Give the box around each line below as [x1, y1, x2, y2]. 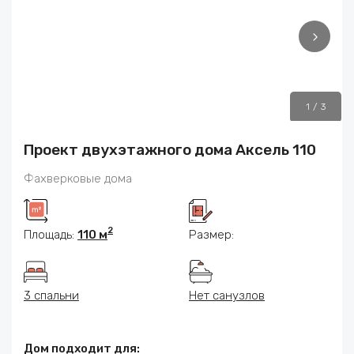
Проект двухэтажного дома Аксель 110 [24, 141, 316, 160]
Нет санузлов [189, 288, 265, 303]
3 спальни [24, 288, 79, 303]
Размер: [189, 228, 234, 243]
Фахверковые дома [24, 171, 132, 186]
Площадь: [24, 228, 77, 243]
